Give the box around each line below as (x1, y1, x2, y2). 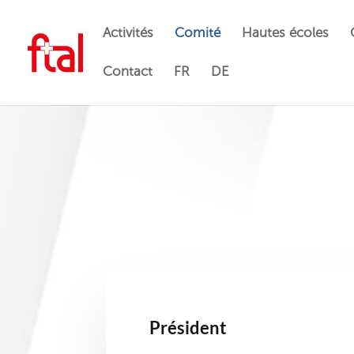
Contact (103, 64, 153, 79)
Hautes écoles (242, 25, 329, 40)
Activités (103, 25, 153, 40)
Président (149, 317, 228, 339)
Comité (175, 25, 220, 40)
